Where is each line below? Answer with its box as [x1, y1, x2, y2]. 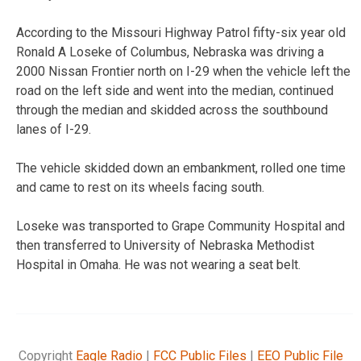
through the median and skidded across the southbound [16, 102, 328, 118]
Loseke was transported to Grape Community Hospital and [16, 218, 345, 234]
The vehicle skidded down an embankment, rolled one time [16, 160, 346, 176]
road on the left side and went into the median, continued [16, 82, 334, 98]
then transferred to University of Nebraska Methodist [16, 237, 314, 253]
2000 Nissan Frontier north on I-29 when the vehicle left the [16, 63, 351, 79]
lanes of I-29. [16, 121, 91, 137]
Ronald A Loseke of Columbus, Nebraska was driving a [16, 44, 324, 60]
